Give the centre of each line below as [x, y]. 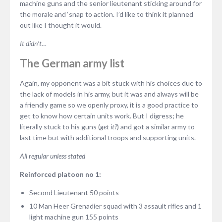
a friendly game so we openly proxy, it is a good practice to [109, 105]
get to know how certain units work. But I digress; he [102, 115]
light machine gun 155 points [74, 217]
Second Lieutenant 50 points [74, 192]
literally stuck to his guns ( [60, 126]
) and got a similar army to [156, 126]
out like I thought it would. [61, 25]
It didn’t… [33, 43]
